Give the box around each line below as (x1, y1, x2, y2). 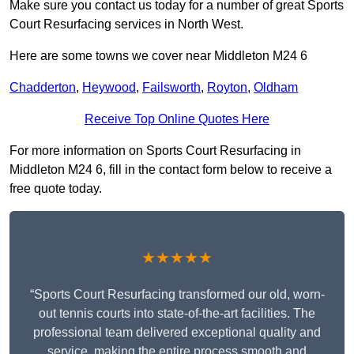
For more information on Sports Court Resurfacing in (9, 144, 301, 158)
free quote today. (9, 182, 102, 196)
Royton (207, 81, 247, 95)
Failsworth (142, 81, 201, 95)
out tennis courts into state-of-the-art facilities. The (39, 307, 315, 321)
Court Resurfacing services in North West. (9, 17, 243, 32)
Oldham (254, 81, 298, 95)
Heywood (82, 81, 136, 95)
